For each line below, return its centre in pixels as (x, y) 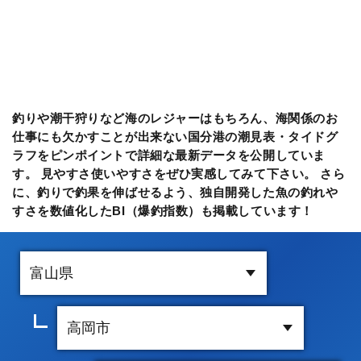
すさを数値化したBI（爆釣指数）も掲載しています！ (163, 210)
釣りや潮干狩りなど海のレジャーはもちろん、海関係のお (175, 118)
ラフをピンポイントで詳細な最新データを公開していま (169, 155)
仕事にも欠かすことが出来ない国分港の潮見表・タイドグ (175, 136)
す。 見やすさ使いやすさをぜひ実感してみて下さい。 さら (179, 173)
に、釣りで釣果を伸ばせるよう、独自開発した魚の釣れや (175, 192)
